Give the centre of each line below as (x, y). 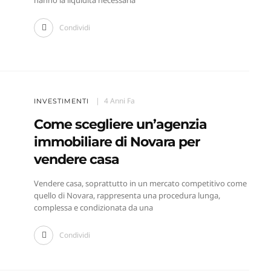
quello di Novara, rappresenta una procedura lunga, (127, 196)
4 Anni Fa (119, 101)
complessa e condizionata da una (93, 208)
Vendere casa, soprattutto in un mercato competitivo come (140, 184)
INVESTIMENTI (61, 101)
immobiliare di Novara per (116, 142)
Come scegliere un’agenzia (120, 125)
